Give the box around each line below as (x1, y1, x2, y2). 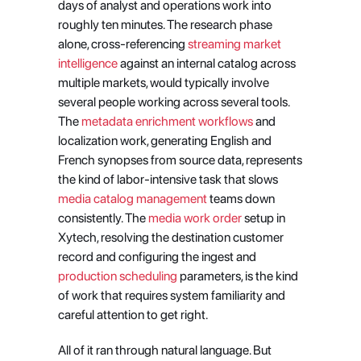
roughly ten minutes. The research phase (57, 17, 272, 32)
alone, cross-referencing (57, 36, 185, 52)
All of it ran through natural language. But (57, 342, 272, 358)
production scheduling (57, 268, 177, 284)
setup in (241, 210, 285, 226)
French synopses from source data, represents (57, 152, 302, 168)
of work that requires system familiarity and (57, 288, 285, 303)
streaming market (185, 36, 281, 52)
